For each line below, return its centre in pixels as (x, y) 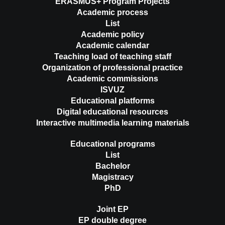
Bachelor (113, 166)
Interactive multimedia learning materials (113, 123)
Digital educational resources (113, 112)
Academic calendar (113, 46)
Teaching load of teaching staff (113, 57)
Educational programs (113, 144)
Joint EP (113, 209)
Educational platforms (113, 101)
